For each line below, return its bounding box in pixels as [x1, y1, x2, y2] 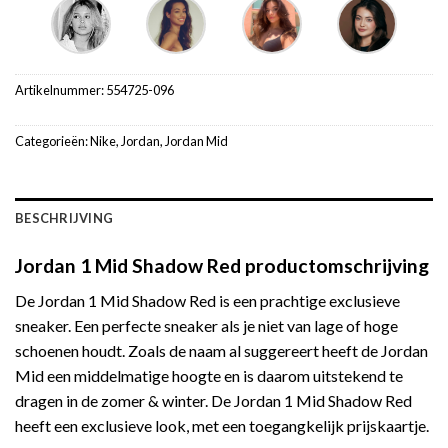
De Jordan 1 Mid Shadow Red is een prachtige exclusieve [15, 290, 400, 310]
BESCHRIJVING [15, 210, 114, 227]
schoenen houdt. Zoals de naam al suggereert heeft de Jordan [15, 340, 428, 360]
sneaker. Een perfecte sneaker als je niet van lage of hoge [15, 315, 398, 335]
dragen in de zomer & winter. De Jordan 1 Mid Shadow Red [15, 390, 412, 410]
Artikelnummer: [15, 81, 106, 98]
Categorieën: [15, 132, 90, 149]
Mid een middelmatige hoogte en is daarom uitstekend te [15, 365, 403, 385]
